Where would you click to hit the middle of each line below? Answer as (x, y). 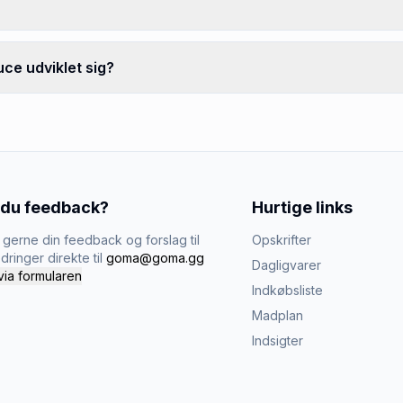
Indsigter (278, 340)
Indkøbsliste (287, 290)
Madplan (278, 315)
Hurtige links (302, 207)
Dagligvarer (287, 265)
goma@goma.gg (155, 258)
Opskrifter (282, 240)
